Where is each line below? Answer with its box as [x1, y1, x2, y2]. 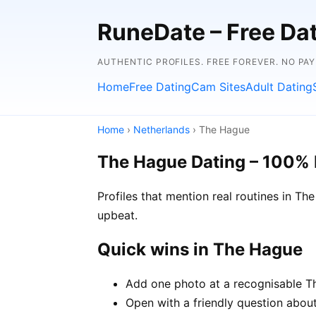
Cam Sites [191, 80, 245, 94]
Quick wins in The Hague [97, 238, 303, 260]
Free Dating [129, 80, 191, 94]
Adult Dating [245, 80, 312, 94]
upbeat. [97, 207, 138, 222]
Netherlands [133, 123, 190, 135]
